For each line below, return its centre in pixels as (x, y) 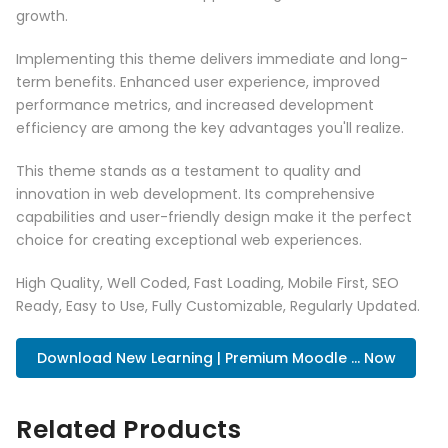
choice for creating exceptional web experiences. (189, 240)
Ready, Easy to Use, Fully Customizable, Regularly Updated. (218, 306)
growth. (42, 16)
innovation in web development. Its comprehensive (195, 194)
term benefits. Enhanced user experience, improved (198, 82)
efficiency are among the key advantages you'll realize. (210, 128)
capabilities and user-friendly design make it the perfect (214, 217)
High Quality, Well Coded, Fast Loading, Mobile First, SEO (207, 283)
